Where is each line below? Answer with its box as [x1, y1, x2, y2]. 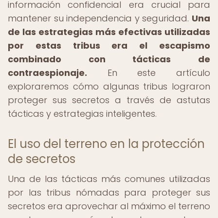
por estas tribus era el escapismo [8, 39, 210, 52]
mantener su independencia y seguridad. [8, 12, 192, 24]
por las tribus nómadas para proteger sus [8, 186, 210, 199]
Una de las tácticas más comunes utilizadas [8, 173, 210, 185]
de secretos [8, 151, 75, 167]
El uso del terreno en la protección [8, 136, 205, 152]
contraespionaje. [8, 67, 87, 79]
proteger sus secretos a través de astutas [8, 94, 210, 106]
